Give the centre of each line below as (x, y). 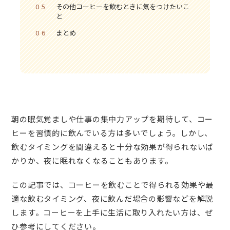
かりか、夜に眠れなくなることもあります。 (92, 160)
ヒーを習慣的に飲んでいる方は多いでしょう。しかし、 (112, 132)
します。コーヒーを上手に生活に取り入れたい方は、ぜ (112, 213)
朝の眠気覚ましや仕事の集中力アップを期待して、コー (112, 119)
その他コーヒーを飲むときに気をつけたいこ (123, 6)
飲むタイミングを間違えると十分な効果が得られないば (113, 146)
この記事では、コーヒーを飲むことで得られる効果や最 (113, 185)
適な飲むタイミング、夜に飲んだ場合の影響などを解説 (112, 199)
